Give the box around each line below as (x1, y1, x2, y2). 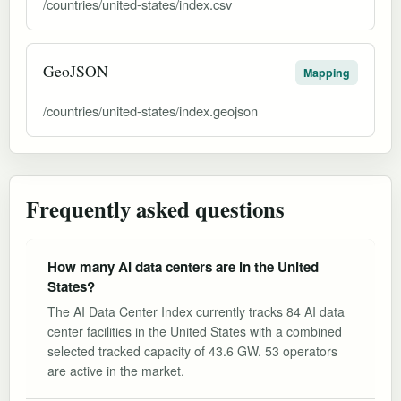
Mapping (303, 64, 350, 81)
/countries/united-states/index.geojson (43, 100, 258, 120)
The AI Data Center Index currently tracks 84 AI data (47, 302, 345, 320)
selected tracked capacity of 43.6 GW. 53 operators (47, 341, 337, 360)
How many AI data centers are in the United (47, 256, 319, 277)
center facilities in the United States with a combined (47, 321, 342, 340)
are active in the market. (47, 361, 184, 380)
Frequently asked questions (26, 192, 285, 225)
